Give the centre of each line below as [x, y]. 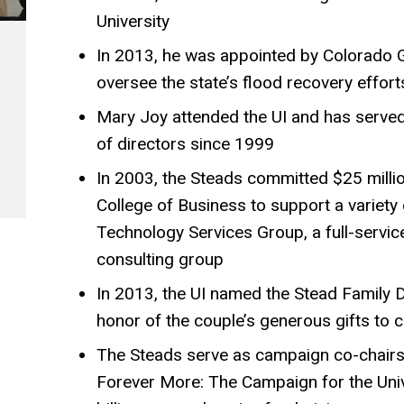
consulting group [160, 260]
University [133, 22]
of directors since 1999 [185, 144]
